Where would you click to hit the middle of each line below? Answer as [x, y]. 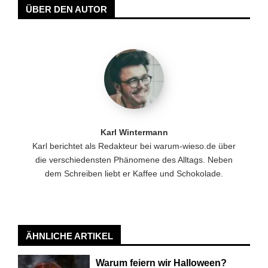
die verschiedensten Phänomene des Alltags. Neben [134, 159]
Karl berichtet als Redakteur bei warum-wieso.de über [134, 146]
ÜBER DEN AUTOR [66, 9]
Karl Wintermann [134, 132]
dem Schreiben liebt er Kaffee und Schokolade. [134, 173]
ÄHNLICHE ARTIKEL [69, 236]
